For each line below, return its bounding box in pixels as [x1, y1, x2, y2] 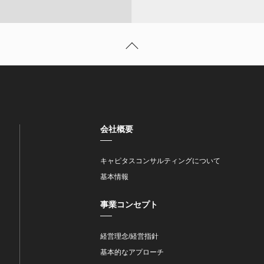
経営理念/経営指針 [100, 232, 159, 240]
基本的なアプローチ [100, 248, 164, 256]
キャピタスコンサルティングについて [100, 157, 220, 165]
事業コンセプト [100, 200, 158, 209]
